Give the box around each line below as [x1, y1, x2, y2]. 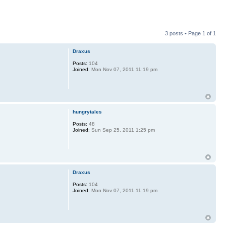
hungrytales [72, 109, 102, 115]
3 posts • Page [165, 30, 202, 36]
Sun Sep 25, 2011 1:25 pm [89, 127, 155, 133]
